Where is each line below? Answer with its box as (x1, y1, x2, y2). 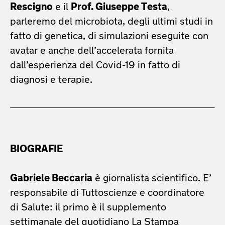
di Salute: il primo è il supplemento (10, 202, 166, 213)
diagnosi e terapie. (10, 75, 92, 85)
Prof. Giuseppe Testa (71, 2, 167, 13)
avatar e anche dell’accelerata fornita (10, 46, 174, 56)
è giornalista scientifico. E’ (92, 173, 211, 184)
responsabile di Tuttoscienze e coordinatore (10, 188, 204, 198)
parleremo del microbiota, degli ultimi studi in (10, 17, 213, 27)
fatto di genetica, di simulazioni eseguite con (10, 31, 208, 42)
